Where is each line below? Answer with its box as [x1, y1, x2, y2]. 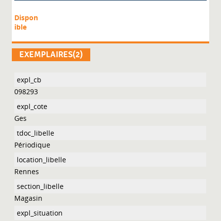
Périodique [14, 140, 51, 150]
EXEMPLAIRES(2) [19, 50, 83, 60]
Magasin [14, 193, 43, 203]
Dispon [14, 13, 38, 23]
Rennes [14, 167, 39, 177]
